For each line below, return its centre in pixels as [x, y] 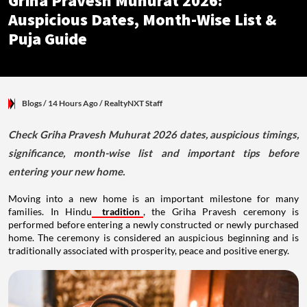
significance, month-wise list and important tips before [153, 152]
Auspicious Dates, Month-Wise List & [143, 20]
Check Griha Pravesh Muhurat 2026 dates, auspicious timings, [153, 134]
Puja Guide [48, 39]
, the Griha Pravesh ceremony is [221, 211]
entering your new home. [66, 171]
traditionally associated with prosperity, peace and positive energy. [149, 250]
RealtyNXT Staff [133, 103]
